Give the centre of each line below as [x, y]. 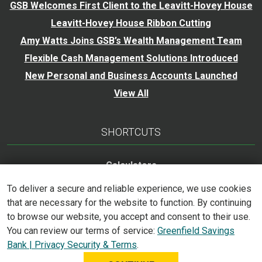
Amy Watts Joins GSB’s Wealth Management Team [131, 40]
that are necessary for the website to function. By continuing [129, 203]
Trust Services [131, 200]
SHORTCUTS [131, 132]
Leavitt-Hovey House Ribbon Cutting [131, 23]
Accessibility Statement [131, 218]
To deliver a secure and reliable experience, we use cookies [129, 189]
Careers [131, 182]
